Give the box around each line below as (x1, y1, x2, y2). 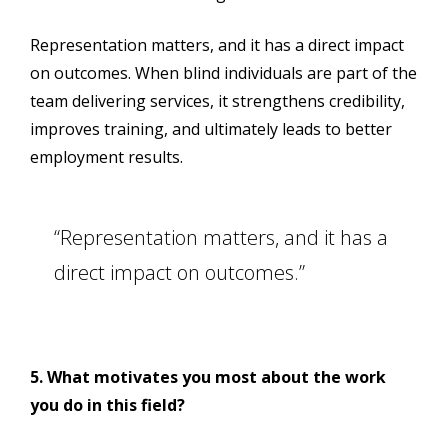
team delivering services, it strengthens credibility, (30, 90, 405, 113)
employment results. (30, 146, 183, 169)
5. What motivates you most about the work (30, 365, 386, 388)
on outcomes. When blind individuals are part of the (30, 62, 417, 85)
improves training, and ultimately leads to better (30, 118, 392, 141)
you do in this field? (30, 393, 185, 416)
